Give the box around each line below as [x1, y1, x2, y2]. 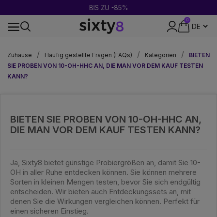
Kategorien [145, 51, 176, 59]
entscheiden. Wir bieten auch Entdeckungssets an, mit [10, 187, 191, 196]
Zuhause [7, 51, 32, 59]
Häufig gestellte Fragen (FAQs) [45, 51, 132, 59]
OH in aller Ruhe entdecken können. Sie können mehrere [10, 168, 197, 177]
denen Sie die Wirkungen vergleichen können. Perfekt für [10, 197, 200, 206]
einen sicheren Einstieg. [10, 206, 89, 216]
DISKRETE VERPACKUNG [74, 42, 143, 49]
